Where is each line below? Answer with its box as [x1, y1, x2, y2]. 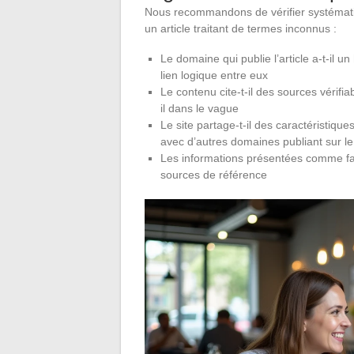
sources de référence [160, 168, 267, 181]
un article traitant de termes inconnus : [145, 21, 337, 35]
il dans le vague [160, 101, 239, 115]
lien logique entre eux [160, 68, 268, 81]
